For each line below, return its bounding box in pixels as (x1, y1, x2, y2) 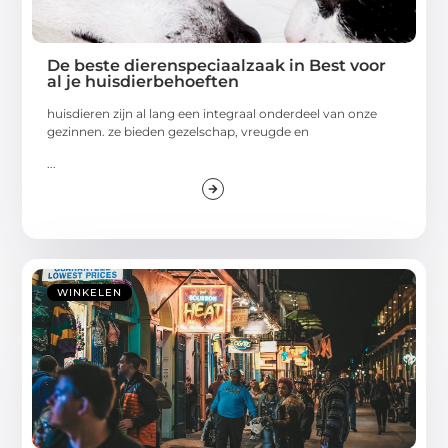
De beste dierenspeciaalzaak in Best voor (47, 55, 387, 75)
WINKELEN (57, 286, 123, 300)
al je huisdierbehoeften (47, 71, 240, 91)
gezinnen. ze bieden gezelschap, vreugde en (47, 123, 310, 139)
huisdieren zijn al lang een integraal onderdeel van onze (47, 105, 378, 121)
